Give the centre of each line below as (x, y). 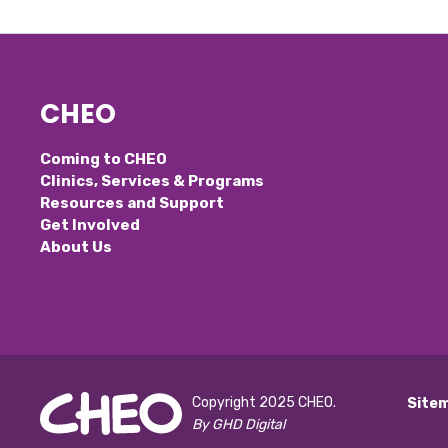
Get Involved (90, 225)
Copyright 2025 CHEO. (264, 402)
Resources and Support (132, 203)
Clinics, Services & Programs (152, 181)
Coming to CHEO (104, 159)
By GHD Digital (239, 424)
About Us (76, 247)
